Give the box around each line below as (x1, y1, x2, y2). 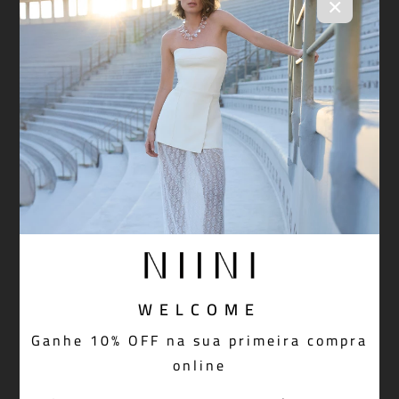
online (173, 352, 226, 379)
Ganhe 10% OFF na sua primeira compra (31, 327, 368, 354)
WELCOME (138, 295, 261, 324)
